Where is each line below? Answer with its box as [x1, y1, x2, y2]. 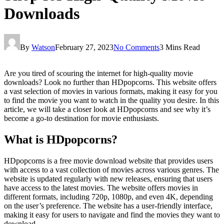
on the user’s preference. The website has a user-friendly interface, [4, 201, 212, 210]
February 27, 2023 [55, 42, 113, 51]
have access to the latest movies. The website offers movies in [4, 183, 198, 192]
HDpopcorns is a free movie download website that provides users [4, 156, 213, 165]
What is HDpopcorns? [4, 132, 117, 146]
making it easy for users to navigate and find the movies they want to [4, 210, 220, 219]
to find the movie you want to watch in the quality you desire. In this [4, 95, 219, 104]
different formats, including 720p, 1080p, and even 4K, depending [4, 192, 213, 201]
